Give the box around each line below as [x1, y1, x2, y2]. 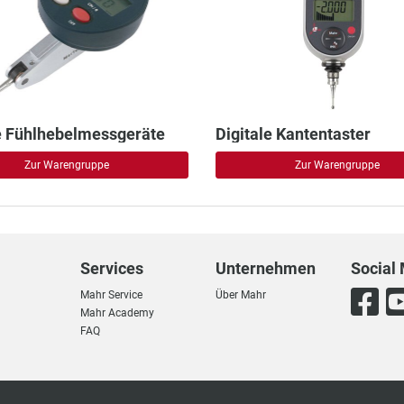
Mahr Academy [79, 307, 154, 319]
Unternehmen [215, 259, 316, 278]
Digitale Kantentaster [216, 124, 371, 143]
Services [79, 259, 143, 278]
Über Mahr [215, 289, 266, 301]
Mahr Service [79, 289, 142, 301]
